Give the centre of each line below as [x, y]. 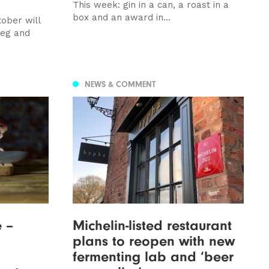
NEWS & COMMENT [120, 85]
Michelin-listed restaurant [152, 225]
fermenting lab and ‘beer [153, 256]
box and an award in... [121, 17]
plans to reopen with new [153, 240]
